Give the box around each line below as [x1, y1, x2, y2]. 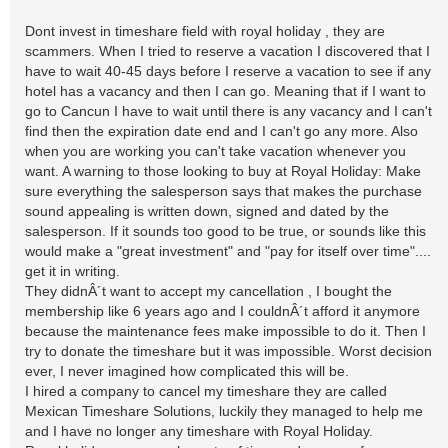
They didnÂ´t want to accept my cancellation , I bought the [25, 283, 392, 299]
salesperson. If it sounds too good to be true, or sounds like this [25, 223, 426, 239]
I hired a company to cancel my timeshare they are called [25, 383, 387, 399]
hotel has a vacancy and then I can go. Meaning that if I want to [25, 83, 426, 99]
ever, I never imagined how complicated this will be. [25, 363, 349, 379]
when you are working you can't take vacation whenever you [25, 143, 406, 159]
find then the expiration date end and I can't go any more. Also [25, 123, 418, 139]
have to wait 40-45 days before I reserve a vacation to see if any [25, 63, 431, 79]
